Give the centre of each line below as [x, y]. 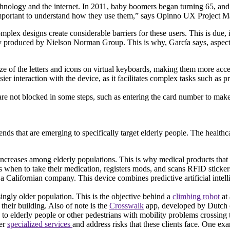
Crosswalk [127, 205]
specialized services [40, 224]
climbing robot [196, 196]
